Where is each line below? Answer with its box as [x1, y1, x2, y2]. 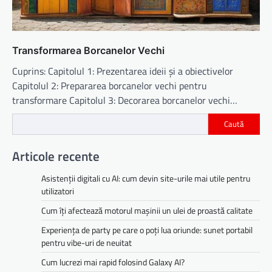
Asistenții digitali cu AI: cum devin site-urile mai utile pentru [41, 172, 250, 185]
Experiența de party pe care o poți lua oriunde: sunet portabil [41, 223, 253, 237]
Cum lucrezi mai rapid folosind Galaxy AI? [41, 256, 185, 269]
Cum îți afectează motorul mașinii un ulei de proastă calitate [41, 204, 253, 217]
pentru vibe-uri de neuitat [41, 236, 132, 250]
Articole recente [12, 146, 100, 166]
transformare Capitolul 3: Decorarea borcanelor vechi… [12, 92, 237, 107]
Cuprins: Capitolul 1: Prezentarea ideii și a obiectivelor [12, 63, 233, 78]
